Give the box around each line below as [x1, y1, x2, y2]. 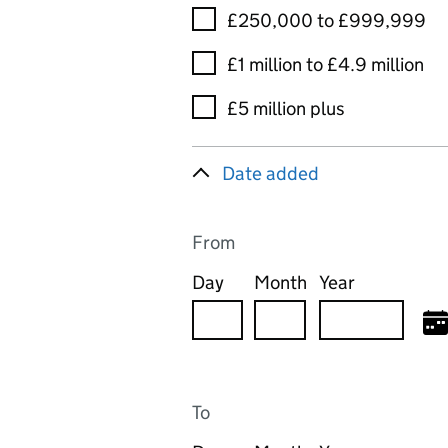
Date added [222, 162, 319, 185]
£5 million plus [227, 97, 345, 120]
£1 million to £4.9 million [227, 53, 424, 76]
